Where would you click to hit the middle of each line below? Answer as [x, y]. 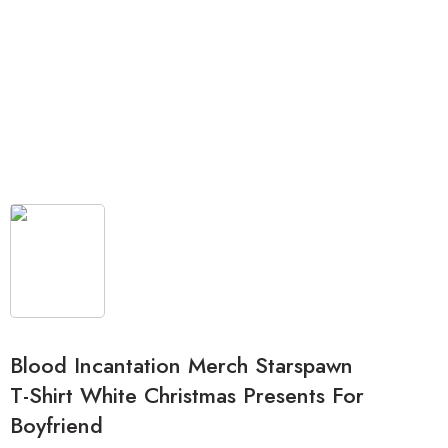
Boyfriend [56, 426]
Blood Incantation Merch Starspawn [181, 366]
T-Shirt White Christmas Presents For [187, 396]
